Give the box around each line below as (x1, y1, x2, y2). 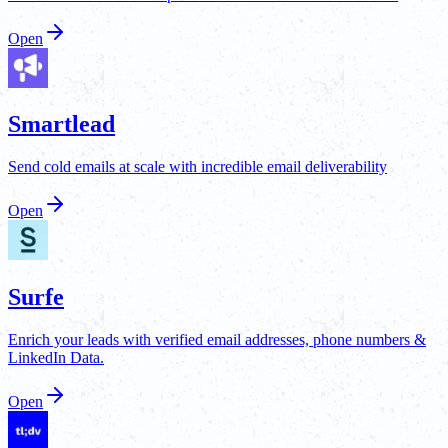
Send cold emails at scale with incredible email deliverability (8, 158, 387, 176)
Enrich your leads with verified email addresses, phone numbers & (8, 331, 426, 349)
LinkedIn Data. (8, 349, 104, 367)
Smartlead (8, 111, 115, 138)
